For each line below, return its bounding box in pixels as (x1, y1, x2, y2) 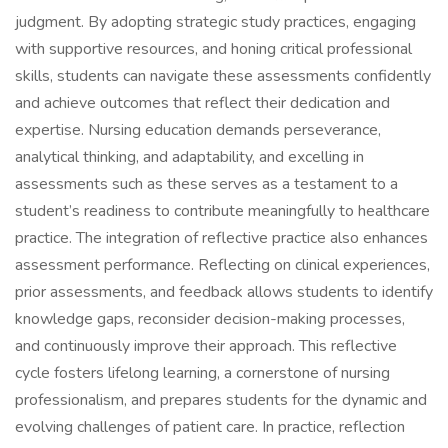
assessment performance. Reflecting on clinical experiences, (15, 254, 430, 276)
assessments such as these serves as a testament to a (15, 173, 398, 195)
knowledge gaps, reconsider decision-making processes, (15, 308, 405, 330)
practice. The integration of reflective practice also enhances (15, 227, 428, 249)
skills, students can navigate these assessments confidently (15, 65, 431, 87)
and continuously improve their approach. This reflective (15, 335, 397, 357)
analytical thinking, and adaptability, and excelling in (15, 146, 364, 168)
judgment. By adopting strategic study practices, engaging (15, 11, 416, 33)
